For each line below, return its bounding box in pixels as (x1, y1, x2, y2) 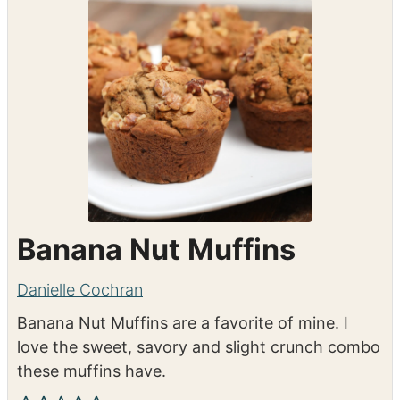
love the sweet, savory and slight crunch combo (17, 337, 380, 356)
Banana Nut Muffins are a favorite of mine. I (17, 312, 348, 332)
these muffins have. (17, 361, 166, 380)
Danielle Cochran (17, 279, 143, 299)
